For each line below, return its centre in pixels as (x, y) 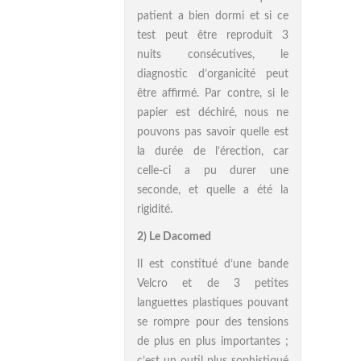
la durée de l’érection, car (213, 151)
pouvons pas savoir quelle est (213, 132)
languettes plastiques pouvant (213, 303)
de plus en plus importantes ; (213, 342)
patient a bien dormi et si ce (213, 16)
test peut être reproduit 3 (213, 35)
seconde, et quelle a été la (213, 190)
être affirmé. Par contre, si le (213, 93)
